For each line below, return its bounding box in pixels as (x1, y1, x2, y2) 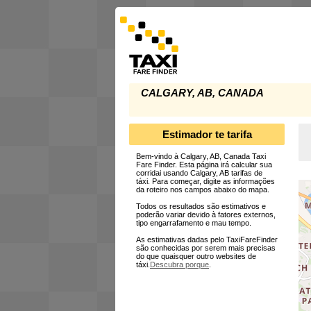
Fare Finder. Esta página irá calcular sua (136, 160, 272, 169)
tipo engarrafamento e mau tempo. (136, 219, 251, 228)
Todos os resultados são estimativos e (136, 202, 266, 211)
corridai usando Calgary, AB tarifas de (136, 169, 262, 178)
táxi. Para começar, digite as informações (136, 177, 275, 186)
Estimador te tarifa (162, 128, 252, 140)
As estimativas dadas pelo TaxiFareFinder (136, 235, 278, 244)
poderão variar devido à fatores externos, (136, 210, 276, 219)
